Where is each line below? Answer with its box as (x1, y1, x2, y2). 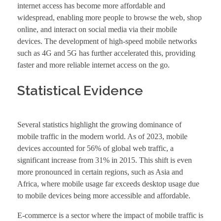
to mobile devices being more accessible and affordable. (17, 191, 190, 200)
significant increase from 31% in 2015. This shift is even (17, 155, 192, 164)
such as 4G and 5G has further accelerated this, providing (17, 49, 195, 58)
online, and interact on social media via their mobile (17, 25, 177, 34)
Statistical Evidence (17, 83, 143, 99)
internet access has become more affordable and (17, 1, 165, 10)
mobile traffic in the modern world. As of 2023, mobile (17, 132, 187, 141)
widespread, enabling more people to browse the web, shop (17, 13, 202, 22)
